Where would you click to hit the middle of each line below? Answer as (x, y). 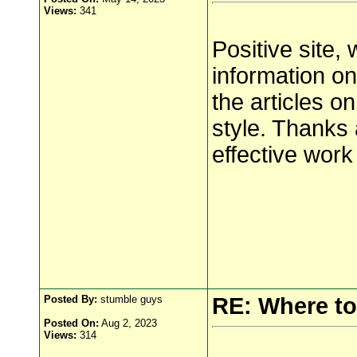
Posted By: (71, 299)
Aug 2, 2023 (128, 323)
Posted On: (71, 323)
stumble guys (130, 299)
